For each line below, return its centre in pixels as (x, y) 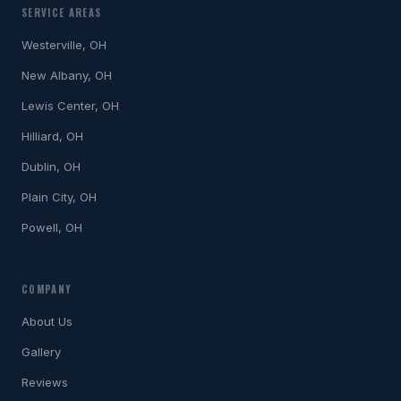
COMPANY (47, 289)
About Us (47, 321)
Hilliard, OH (52, 136)
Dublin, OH (51, 166)
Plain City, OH (59, 196)
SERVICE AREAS (62, 12)
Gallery (41, 351)
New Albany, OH (67, 75)
